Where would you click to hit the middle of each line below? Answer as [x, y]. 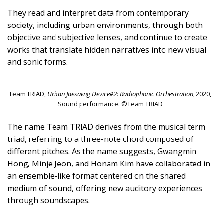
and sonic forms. [38, 62]
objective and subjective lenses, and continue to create [107, 38]
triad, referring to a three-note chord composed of [100, 139]
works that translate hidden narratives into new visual [107, 50]
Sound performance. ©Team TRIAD [110, 104]
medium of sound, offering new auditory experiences [105, 188]
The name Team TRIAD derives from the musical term [106, 126]
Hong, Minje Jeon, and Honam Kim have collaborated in [109, 163]
